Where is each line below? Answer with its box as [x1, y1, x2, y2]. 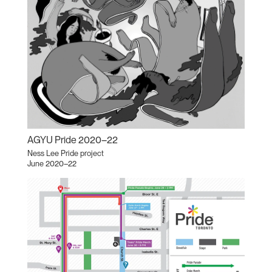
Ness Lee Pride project [27, 148, 104, 158]
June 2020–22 [27, 158, 76, 168]
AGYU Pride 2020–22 [27, 134, 118, 146]
